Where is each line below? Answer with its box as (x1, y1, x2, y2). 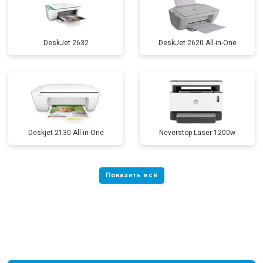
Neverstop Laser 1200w (159, 129, 235, 137)
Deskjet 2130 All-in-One (28, 129, 104, 137)
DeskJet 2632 (43, 39, 89, 47)
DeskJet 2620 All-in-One (158, 39, 237, 47)
